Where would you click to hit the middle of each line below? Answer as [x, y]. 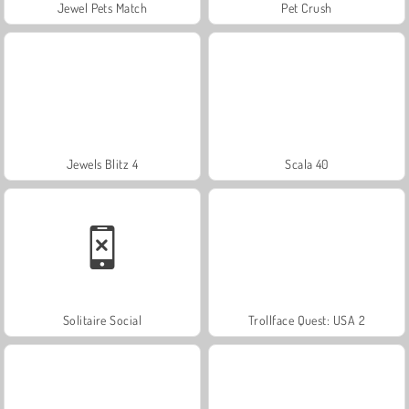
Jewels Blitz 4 [102, 163]
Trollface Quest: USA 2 [307, 320]
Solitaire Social [102, 320]
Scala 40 [307, 163]
